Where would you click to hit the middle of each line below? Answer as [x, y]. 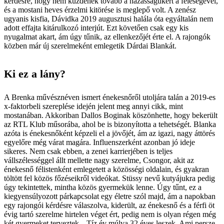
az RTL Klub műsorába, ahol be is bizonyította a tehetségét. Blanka [110, 124]
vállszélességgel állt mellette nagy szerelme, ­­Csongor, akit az [99, 160]
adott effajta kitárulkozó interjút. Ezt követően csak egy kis [96, 27]
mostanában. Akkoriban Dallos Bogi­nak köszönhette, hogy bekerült [111, 115]
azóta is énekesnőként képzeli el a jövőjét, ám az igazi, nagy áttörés [109, 133]
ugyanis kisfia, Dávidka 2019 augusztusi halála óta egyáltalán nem [108, 18]
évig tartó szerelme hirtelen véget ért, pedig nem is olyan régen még [110, 214]
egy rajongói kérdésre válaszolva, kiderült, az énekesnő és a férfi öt [109, 205]
